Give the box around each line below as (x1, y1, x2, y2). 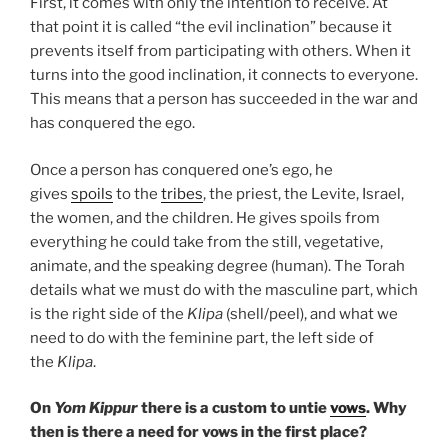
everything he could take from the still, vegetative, (30, 232, 383, 251)
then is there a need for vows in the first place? (30, 423, 367, 442)
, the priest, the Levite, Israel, (203, 184, 404, 203)
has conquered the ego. (30, 114, 195, 133)
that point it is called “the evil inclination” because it (30, 18, 392, 37)
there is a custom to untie (141, 399, 330, 418)
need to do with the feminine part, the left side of (30, 328, 374, 347)
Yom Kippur (54, 399, 141, 418)
